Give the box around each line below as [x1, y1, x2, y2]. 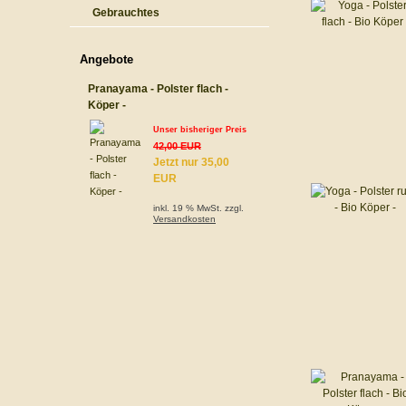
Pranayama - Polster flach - [88, 82, 228, 95]
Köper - [88, 99, 126, 111]
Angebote [80, 53, 133, 66]
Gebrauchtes [92, 6, 159, 19]
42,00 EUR [153, 140, 201, 151]
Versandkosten [153, 214, 216, 224]
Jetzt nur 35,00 [153, 156, 229, 169]
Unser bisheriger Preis [153, 125, 246, 134]
